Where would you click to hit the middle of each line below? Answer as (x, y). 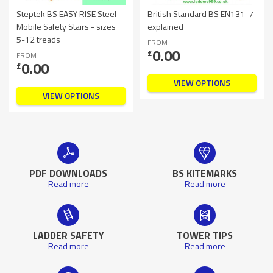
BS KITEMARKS (205, 173)
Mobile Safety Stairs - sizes (66, 26)
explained (165, 26)
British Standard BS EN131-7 (200, 13)
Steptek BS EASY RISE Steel (66, 13)
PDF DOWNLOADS (68, 173)
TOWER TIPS (205, 235)
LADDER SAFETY (68, 235)
